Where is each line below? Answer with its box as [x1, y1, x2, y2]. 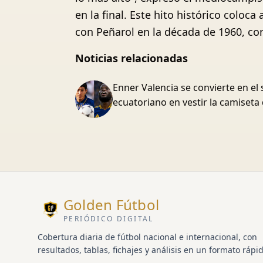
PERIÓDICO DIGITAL [63, 214, 154, 224]
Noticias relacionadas [75, 51, 188, 65]
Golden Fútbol [63, 195, 160, 214]
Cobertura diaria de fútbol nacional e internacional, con [38, 231, 257, 242]
